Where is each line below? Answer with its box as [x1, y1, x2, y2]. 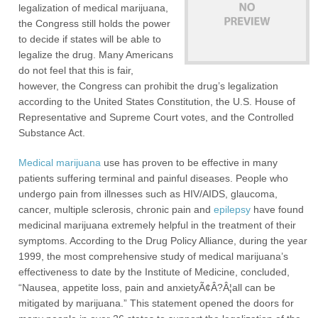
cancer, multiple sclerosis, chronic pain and [18, 204, 214, 215]
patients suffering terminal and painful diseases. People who [18, 172, 289, 184]
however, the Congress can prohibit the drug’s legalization [18, 80, 279, 92]
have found [251, 204, 305, 215]
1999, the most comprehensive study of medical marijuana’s [18, 251, 289, 262]
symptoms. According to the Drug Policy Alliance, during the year [18, 235, 308, 246]
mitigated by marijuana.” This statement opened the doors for [18, 297, 295, 309]
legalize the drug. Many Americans [18, 49, 174, 60]
